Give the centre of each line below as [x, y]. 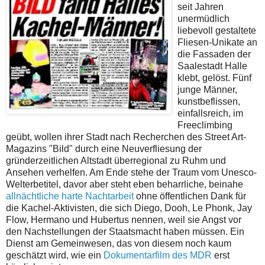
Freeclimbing [205, 125]
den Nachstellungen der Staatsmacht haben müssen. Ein [125, 232]
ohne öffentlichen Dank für [190, 196]
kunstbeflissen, [209, 102]
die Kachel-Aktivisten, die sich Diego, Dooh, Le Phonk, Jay [129, 208]
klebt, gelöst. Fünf [214, 78]
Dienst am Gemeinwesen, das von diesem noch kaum [119, 244]
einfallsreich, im [210, 114]
